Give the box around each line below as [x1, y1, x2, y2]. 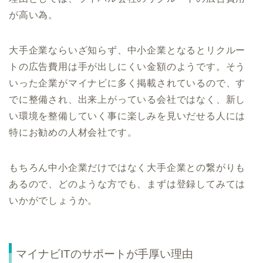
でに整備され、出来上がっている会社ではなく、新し [9, 95, 246, 105]
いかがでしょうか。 [9, 195, 98, 206]
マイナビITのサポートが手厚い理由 [16, 247, 193, 260]
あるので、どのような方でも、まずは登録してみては [9, 179, 246, 190]
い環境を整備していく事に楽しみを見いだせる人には [9, 111, 246, 122]
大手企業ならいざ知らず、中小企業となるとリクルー [9, 45, 246, 56]
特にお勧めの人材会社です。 [9, 127, 137, 138]
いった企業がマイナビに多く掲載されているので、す [9, 78, 246, 89]
